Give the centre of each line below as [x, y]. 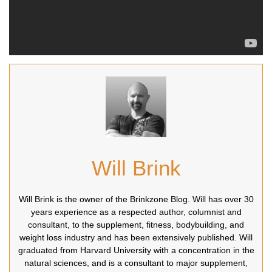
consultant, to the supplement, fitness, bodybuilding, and [136, 224]
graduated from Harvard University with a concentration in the [136, 250]
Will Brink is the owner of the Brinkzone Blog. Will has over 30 [136, 199]
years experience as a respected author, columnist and [136, 212]
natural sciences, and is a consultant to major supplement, [136, 263]
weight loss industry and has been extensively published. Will [136, 237]
